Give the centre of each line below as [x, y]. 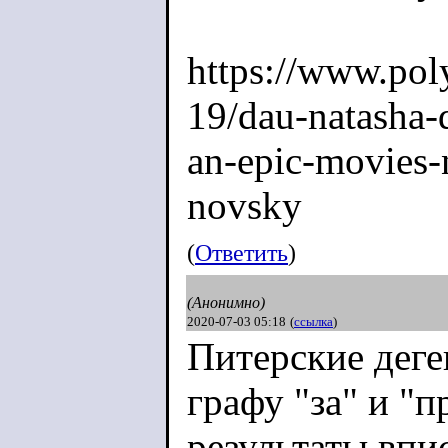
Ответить [241, 253]
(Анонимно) [226, 302]
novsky [244, 205]
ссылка [313, 321]
